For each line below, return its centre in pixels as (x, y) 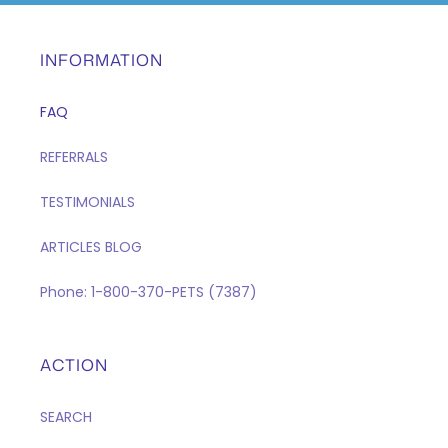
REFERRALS (74, 157)
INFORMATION (101, 60)
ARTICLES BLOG (91, 247)
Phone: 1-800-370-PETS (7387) (148, 292)
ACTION (74, 365)
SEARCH (66, 417)
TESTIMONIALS (87, 202)
